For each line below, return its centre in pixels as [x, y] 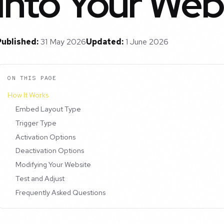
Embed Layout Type [48, 109]
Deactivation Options [50, 150]
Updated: [105, 42]
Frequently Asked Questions [61, 192]
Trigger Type [36, 122]
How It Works [28, 95]
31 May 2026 [63, 42]
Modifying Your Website [53, 164]
